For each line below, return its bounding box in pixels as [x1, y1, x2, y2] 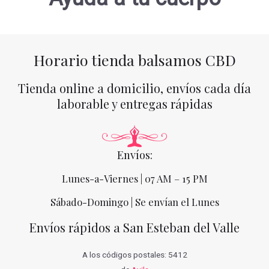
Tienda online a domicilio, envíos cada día [18, 79, 251, 96]
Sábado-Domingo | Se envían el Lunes [50, 195, 219, 208]
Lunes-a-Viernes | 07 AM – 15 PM [61, 171, 208, 185]
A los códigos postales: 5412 [82, 249, 187, 259]
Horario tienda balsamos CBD [33, 50, 236, 70]
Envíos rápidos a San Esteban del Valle [29, 219, 240, 235]
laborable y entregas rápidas [56, 95, 213, 112]
